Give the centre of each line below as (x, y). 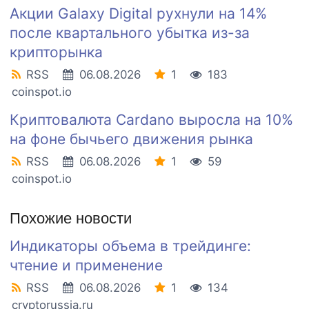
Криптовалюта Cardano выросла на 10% (151, 120)
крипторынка (56, 52)
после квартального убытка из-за (130, 33)
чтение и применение (86, 266)
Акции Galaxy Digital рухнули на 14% (138, 14)
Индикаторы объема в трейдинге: (130, 246)
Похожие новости (71, 219)
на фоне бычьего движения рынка (131, 139)
